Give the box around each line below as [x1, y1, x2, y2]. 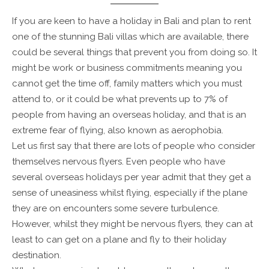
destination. [12, 249, 61, 261]
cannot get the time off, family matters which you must [12, 77, 242, 89]
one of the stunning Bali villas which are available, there [12, 31, 249, 42]
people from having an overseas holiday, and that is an [12, 109, 246, 120]
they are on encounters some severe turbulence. [12, 202, 219, 214]
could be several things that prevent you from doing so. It [12, 46, 257, 58]
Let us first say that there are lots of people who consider [12, 140, 255, 151]
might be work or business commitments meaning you [12, 62, 242, 73]
